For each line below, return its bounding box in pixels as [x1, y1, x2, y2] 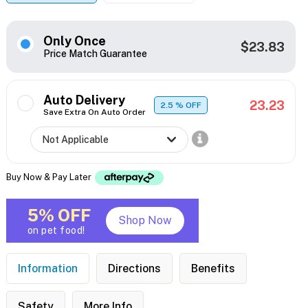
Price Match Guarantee [43, 48, 147, 60]
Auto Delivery [43, 93, 125, 108]
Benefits [190, 262, 235, 276]
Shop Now [118, 214, 172, 228]
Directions [107, 262, 161, 276]
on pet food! [27, 225, 85, 236]
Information [17, 262, 78, 276]
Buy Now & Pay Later [5, 171, 93, 182]
